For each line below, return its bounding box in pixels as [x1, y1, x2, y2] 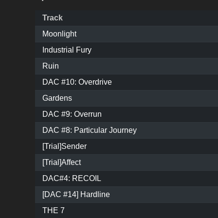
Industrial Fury [42, 46, 91, 54]
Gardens [42, 94, 72, 103]
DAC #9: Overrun [42, 110, 102, 119]
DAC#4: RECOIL [42, 174, 101, 183]
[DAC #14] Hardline [42, 190, 110, 199]
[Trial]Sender [42, 142, 87, 151]
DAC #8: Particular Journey [42, 126, 137, 135]
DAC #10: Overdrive [42, 78, 112, 87]
